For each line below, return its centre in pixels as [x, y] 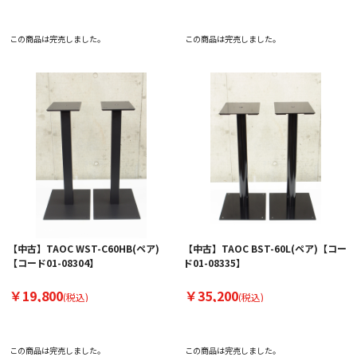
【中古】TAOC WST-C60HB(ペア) [83, 249]
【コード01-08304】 [53, 263]
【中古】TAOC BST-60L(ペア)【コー [265, 249]
